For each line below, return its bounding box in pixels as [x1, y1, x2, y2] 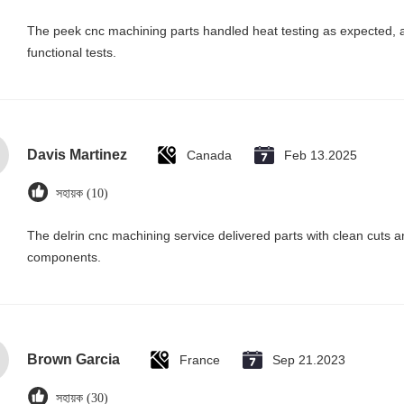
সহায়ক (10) [56, 187, 108, 200]
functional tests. [27, 45, 116, 60]
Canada [187, 148, 232, 162]
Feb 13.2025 [284, 148, 357, 162]
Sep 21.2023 [272, 353, 345, 367]
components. [27, 250, 101, 264]
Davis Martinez [27, 147, 127, 162]
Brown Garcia [27, 352, 120, 367]
